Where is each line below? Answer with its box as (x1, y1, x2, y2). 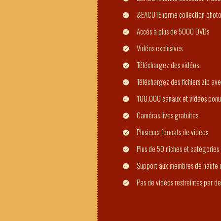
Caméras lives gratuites (137, 110, 198, 120)
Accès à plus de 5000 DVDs (137, 26, 209, 37)
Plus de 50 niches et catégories (137, 143, 219, 154)
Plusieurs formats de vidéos (137, 126, 208, 137)
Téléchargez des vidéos (137, 59, 199, 70)
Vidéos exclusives (137, 42, 183, 53)
